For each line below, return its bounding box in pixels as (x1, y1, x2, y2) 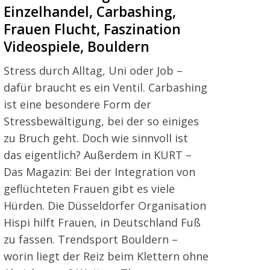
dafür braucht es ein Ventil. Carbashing (4, 80, 207, 95)
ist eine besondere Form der (4, 96, 151, 111)
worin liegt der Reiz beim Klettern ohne (4, 248, 209, 263)
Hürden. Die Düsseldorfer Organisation (4, 198, 206, 213)
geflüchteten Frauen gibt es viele (4, 181, 175, 196)
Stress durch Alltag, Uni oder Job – (4, 63, 183, 78)
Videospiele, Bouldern (4, 37, 149, 56)
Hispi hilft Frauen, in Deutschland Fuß (4, 215, 201, 230)
